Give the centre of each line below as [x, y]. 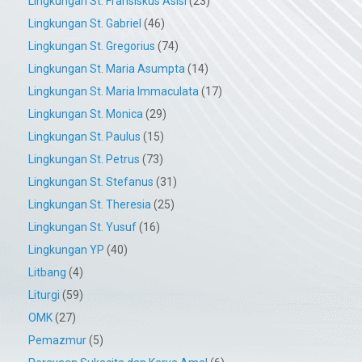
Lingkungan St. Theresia [90, 205]
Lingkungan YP [66, 250]
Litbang [47, 273]
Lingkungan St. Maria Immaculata [114, 92]
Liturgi [44, 295]
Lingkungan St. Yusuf [82, 227]
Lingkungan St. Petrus [84, 160]
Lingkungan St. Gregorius [92, 46]
